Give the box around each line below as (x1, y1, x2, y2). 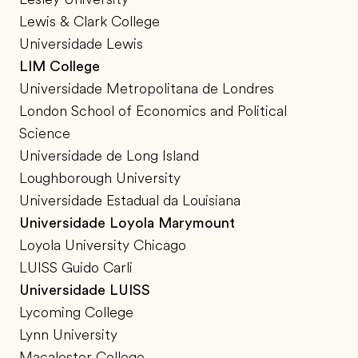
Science (19, 125, 70, 142)
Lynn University (19, 327, 117, 344)
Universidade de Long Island (19, 148, 199, 165)
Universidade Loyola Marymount (19, 215, 235, 232)
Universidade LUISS (19, 282, 150, 299)
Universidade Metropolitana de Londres (19, 81, 274, 97)
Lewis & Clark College (19, 14, 160, 30)
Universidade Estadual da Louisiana (19, 193, 241, 209)
